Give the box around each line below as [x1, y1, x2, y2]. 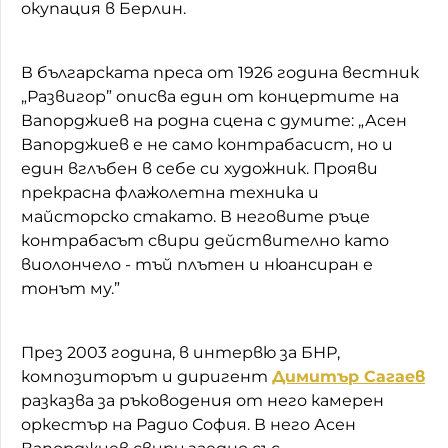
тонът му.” [21, 278, 120, 298]
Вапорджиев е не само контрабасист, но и [21, 134, 393, 154]
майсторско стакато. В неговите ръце [21, 206, 370, 226]
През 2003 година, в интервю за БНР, [21, 342, 340, 362]
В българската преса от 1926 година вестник [21, 62, 419, 82]
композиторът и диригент [21, 366, 272, 386]
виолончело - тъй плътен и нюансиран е [21, 254, 373, 274]
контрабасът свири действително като [21, 230, 389, 250]
